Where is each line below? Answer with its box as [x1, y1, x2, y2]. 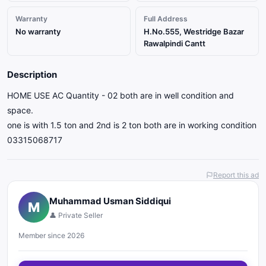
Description [7, 69, 57, 80]
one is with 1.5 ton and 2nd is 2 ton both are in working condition [7, 120, 256, 130]
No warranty [15, 27, 61, 36]
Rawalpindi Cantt [144, 39, 205, 48]
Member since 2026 [18, 231, 84, 240]
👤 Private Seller [49, 210, 103, 220]
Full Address [144, 14, 188, 23]
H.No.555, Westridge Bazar [144, 27, 244, 36]
